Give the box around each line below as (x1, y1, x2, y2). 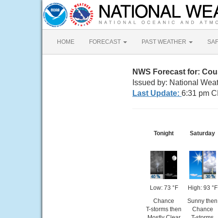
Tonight (154, 130, 174, 137)
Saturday (190, 130, 215, 137)
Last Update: (132, 89, 182, 97)
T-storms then (146, 206, 182, 213)
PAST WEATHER (142, 38, 188, 45)
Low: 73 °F (149, 184, 178, 191)
